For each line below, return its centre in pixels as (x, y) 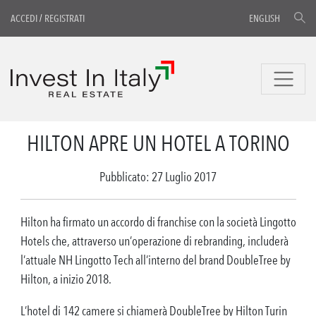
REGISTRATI (65, 18)
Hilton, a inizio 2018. (66, 279)
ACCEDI (24, 18)
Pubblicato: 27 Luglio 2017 (158, 176)
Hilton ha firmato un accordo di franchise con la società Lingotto (158, 221)
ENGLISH (265, 18)
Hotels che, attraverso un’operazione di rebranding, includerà (154, 241)
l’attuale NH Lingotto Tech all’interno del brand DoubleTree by (155, 260)
